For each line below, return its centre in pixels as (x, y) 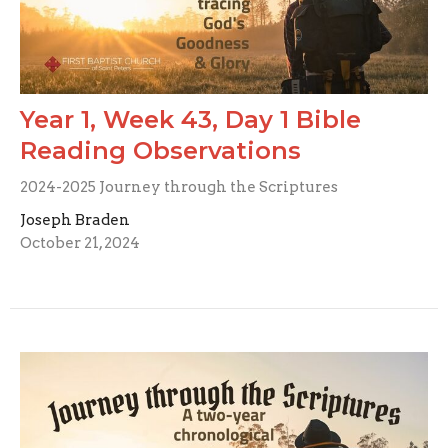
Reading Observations (160, 150)
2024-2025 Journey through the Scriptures (179, 186)
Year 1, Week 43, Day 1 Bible (190, 119)
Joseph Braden (75, 219)
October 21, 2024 (80, 242)
